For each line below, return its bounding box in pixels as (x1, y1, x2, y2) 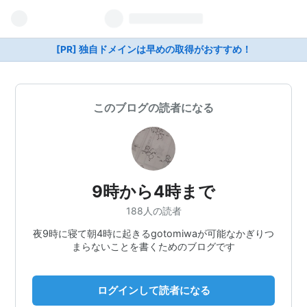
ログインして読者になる (97, 283, 210, 297)
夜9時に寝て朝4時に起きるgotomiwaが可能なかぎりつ (33, 227, 274, 239)
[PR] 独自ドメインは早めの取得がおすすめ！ (56, 44, 251, 55)
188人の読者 (125, 204, 182, 217)
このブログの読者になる (93, 101, 214, 114)
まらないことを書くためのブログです (72, 240, 235, 252)
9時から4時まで (92, 182, 215, 201)
